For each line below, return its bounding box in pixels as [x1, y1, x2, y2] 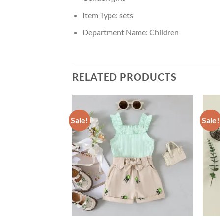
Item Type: [82, 10, 119, 20]
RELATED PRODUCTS [72, 71, 177, 83]
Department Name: [82, 27, 149, 37]
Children [149, 27, 179, 37]
